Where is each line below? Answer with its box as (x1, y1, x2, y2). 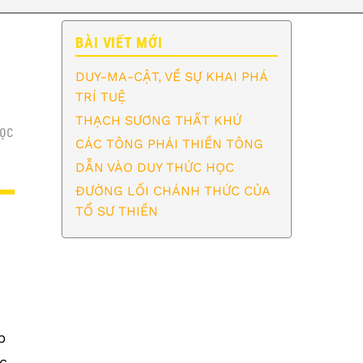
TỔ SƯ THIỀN (75, 203, 158, 219)
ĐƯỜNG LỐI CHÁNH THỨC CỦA (75, 182, 270, 199)
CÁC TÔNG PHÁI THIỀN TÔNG (75, 135, 263, 152)
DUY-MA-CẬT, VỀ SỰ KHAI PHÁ (75, 68, 267, 84)
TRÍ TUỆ (75, 88, 126, 105)
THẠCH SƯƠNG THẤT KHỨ (75, 112, 241, 128)
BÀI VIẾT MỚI (75, 34, 163, 51)
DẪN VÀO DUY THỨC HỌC (75, 159, 234, 175)
